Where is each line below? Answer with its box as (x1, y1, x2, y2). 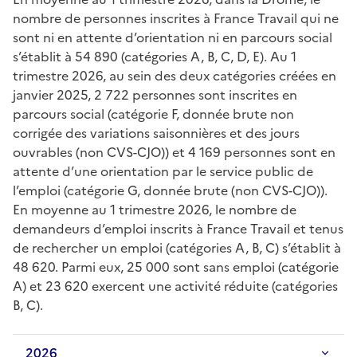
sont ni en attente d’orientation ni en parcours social (13, 27, 332, 47)
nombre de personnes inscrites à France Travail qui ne (13, 8, 339, 28)
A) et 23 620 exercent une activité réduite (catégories (13, 276, 338, 296)
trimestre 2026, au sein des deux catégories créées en (13, 65, 336, 85)
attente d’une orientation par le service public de (13, 161, 313, 181)
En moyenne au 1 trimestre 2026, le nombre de (13, 199, 296, 219)
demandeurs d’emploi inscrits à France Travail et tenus (13, 218, 343, 238)
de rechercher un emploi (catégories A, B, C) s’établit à (13, 237, 341, 257)
